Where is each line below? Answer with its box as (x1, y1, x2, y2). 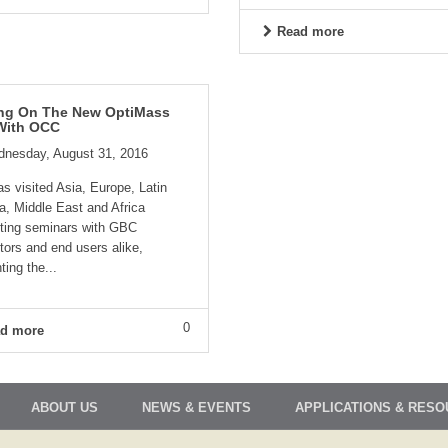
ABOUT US (30, 400, 98, 415)
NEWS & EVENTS (141, 400, 251, 415)
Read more (276, 24, 344, 39)
